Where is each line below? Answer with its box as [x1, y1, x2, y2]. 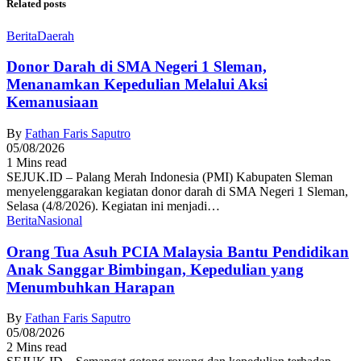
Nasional [37, 214, 82, 228]
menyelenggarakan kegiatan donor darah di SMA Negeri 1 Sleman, [6, 185, 348, 199]
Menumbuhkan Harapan [6, 278, 175, 296]
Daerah [37, 28, 74, 43]
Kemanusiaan [6, 93, 98, 111]
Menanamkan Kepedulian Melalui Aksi [6, 76, 268, 93]
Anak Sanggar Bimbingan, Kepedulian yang [6, 260, 304, 278]
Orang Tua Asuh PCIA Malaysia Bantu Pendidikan [6, 243, 349, 260]
